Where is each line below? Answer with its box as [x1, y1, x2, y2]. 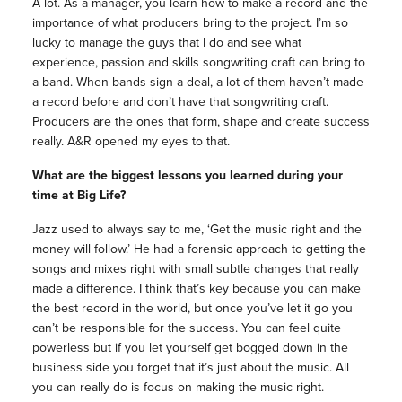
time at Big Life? [31, 186, 126, 205]
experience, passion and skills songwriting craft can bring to [31, 53, 365, 73]
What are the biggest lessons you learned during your [31, 166, 343, 186]
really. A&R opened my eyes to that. [31, 132, 230, 152]
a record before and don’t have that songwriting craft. [31, 92, 328, 112]
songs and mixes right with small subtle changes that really [31, 259, 359, 279]
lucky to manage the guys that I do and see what [31, 33, 301, 53]
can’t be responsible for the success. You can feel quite [31, 319, 341, 338]
